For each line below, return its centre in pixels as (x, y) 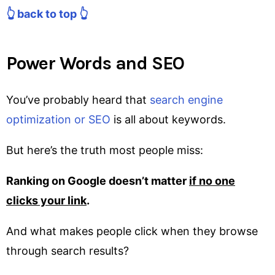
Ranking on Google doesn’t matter (98, 180)
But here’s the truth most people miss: (105, 150)
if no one (212, 180)
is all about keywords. (168, 119)
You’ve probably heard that (78, 99)
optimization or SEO (58, 119)
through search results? (68, 250)
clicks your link (46, 200)
